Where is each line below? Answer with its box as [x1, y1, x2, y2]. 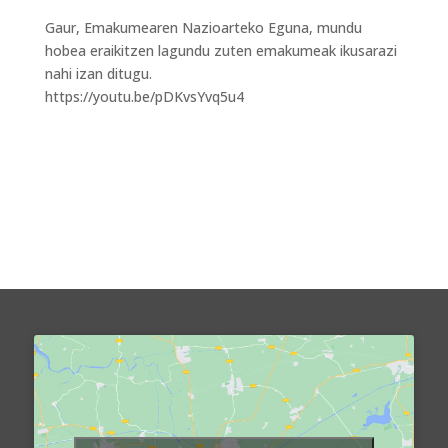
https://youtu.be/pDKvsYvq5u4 [44, 87, 244, 107]
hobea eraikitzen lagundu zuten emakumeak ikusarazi [44, 41, 397, 61]
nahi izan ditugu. [44, 64, 152, 84]
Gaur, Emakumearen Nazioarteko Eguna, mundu [44, 18, 362, 38]
